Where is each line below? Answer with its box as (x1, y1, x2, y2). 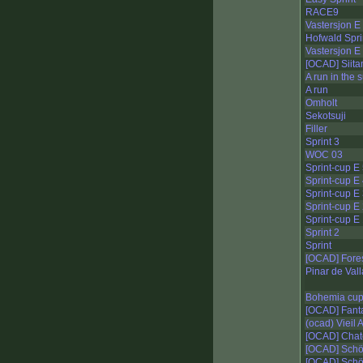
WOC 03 (305, 149, 343, 161)
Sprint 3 (305, 136, 340, 148)
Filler (305, 123, 327, 135)
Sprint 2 (305, 227, 340, 239)
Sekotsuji (305, 110, 346, 122)
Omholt (305, 97, 337, 109)
